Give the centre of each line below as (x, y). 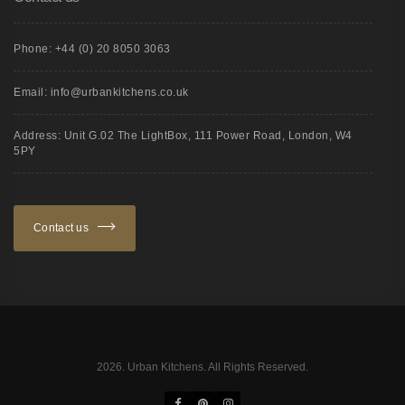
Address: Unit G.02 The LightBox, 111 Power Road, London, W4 (183, 135)
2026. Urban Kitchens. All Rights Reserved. (202, 367)
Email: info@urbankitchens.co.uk (101, 92)
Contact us (61, 227)
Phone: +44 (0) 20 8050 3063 (92, 48)
